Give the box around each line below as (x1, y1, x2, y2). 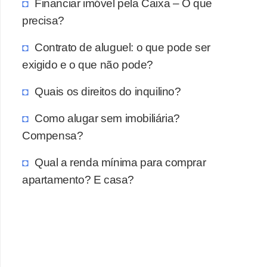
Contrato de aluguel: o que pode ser (35, 40, 211, 54)
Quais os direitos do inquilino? (35, 84, 181, 98)
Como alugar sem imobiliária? (35, 111, 180, 125)
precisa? (22, 13, 64, 27)
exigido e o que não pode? (22, 57, 154, 71)
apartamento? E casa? (22, 172, 135, 186)
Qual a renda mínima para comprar (35, 155, 206, 169)
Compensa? (22, 128, 83, 142)
